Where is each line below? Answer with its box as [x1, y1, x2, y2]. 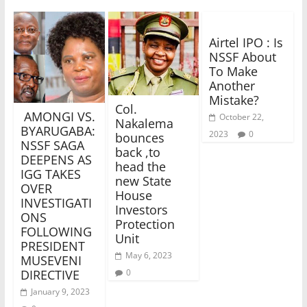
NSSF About [209, 49, 277, 66]
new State [114, 172, 171, 189]
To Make [209, 63, 258, 80]
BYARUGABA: [20, 123, 95, 140]
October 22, [219, 111, 265, 123]
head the [114, 158, 166, 175]
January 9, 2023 [30, 286, 90, 298]
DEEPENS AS [20, 151, 92, 169]
